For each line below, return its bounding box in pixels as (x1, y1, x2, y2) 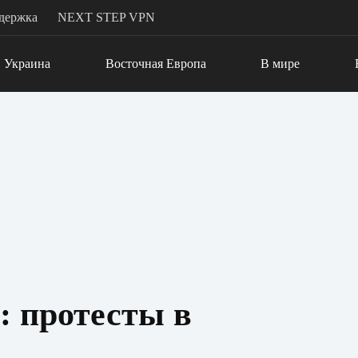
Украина (3, 57, 50, 70)
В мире (261, 57, 300, 70)
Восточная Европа (105, 57, 206, 70)
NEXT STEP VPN (58, 10, 155, 24)
